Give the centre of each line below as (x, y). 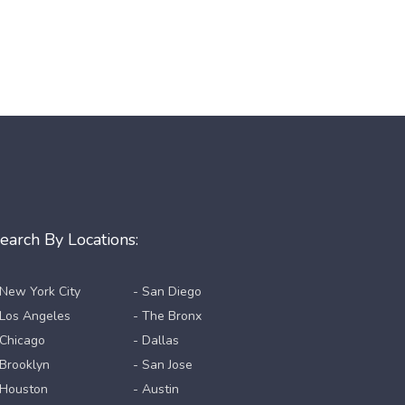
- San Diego (168, 292)
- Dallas (156, 340)
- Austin (156, 389)
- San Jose (163, 365)
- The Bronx (168, 316)
